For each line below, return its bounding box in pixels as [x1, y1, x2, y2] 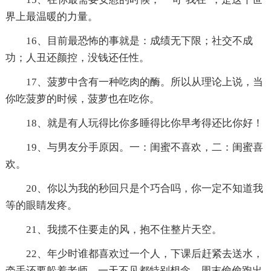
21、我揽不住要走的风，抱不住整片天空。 [25, 224, 222, 236]
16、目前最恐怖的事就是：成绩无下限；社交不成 [25, 35, 253, 47]
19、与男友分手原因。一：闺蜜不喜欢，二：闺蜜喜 [25, 142, 263, 154]
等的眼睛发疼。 [5, 200, 77, 212]
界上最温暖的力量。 [5, 11, 98, 23]
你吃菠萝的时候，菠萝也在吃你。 [5, 93, 160, 105]
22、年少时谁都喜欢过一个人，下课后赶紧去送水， [25, 248, 263, 260]
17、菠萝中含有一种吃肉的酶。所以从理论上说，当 [25, 76, 263, 88]
